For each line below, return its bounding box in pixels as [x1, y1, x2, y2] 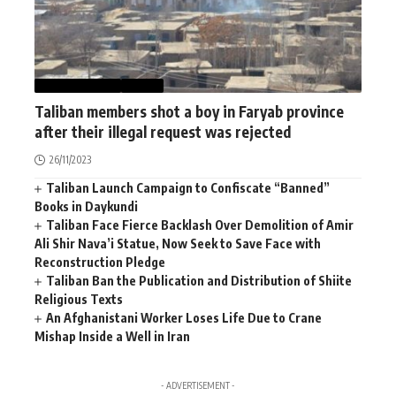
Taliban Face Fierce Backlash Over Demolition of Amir [46, 217, 354, 232]
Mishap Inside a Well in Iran [34, 328, 190, 344]
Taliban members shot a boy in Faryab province [34, 101, 344, 121]
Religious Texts [34, 291, 123, 307]
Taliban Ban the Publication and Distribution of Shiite [46, 272, 353, 288]
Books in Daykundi [34, 198, 138, 214]
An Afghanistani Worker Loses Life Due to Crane [46, 309, 323, 325]
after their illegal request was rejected [34, 121, 291, 141]
